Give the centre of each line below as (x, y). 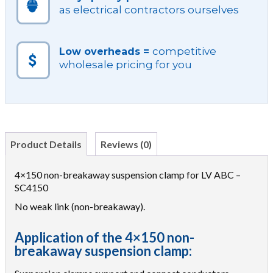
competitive (184, 51)
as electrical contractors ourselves (149, 10)
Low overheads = (106, 51)
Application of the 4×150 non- (105, 237)
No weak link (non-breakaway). (80, 206)
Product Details (46, 144)
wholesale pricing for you (126, 65)
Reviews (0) (126, 144)
